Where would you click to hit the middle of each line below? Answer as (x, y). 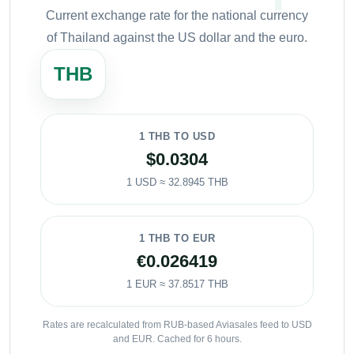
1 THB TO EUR (177, 238)
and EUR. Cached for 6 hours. (177, 339)
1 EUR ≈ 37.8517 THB (177, 284)
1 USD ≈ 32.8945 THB (177, 182)
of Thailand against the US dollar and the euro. (177, 37)
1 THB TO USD (177, 136)
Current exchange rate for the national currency (177, 15)
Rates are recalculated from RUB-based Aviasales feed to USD (177, 324)
